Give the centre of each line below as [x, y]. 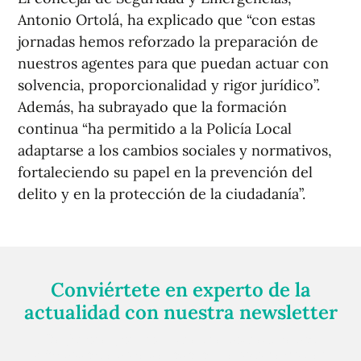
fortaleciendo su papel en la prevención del [165, 172]
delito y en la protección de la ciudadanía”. [162, 194]
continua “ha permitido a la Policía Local [155, 129]
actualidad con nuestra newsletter [180, 313]
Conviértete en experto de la [180, 290]
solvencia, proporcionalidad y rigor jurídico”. [169, 85]
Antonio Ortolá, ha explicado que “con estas [166, 20]
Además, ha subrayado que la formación [152, 107]
